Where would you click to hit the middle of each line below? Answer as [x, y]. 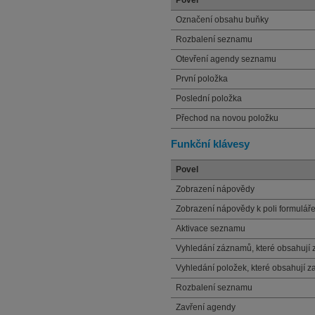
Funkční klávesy [210, 144]
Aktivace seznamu [211, 229]
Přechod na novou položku [227, 118]
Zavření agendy [206, 307]
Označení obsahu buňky [222, 20]
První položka [202, 79]
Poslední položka [209, 98]
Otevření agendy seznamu [226, 59]
